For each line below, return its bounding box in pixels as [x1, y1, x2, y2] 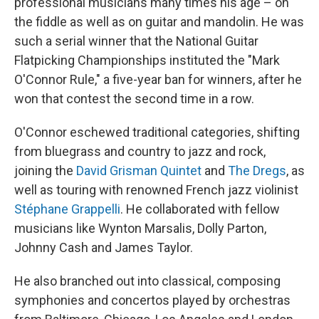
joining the [14, 163, 76, 179]
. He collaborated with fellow [120, 202, 280, 217]
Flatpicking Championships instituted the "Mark [14, 53, 280, 68]
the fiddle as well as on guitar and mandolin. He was [14, 14, 304, 30]
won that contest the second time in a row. [14, 91, 254, 107]
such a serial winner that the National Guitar [14, 33, 258, 49]
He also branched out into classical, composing [14, 273, 281, 289]
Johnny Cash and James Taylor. [14, 240, 193, 256]
